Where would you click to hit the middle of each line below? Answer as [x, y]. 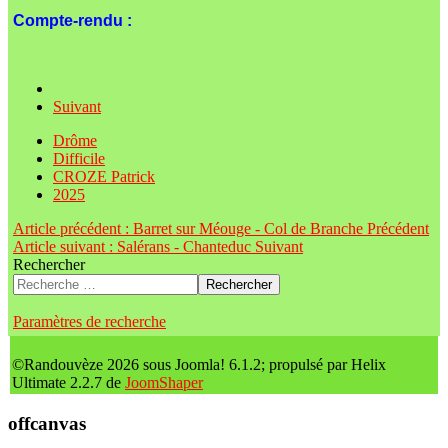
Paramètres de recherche [89, 322]
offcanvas [47, 423]
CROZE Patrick [104, 177]
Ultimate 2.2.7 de [68, 383]
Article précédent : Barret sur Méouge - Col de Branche [190, 229]
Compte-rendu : [72, 21]
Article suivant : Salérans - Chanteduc [134, 247]
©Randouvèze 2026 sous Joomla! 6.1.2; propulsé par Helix [199, 365]
